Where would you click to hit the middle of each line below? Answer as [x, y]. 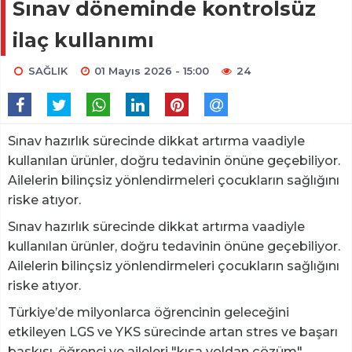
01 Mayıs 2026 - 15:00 [152, 70]
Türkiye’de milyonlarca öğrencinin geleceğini [148, 312]
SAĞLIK [48, 70]
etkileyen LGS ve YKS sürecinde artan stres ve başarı [173, 332]
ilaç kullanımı [83, 40]
